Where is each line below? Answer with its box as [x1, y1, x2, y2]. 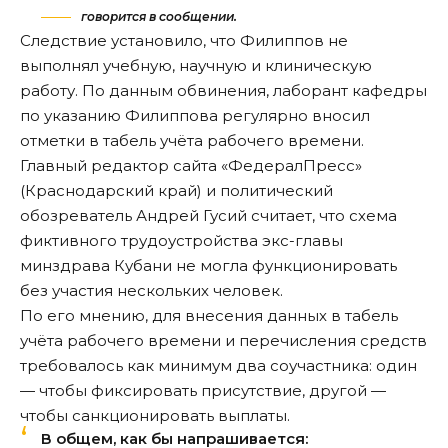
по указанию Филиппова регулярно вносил [20, 105, 370, 125]
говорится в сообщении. [78, 8, 237, 24]
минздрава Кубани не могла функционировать [20, 255, 397, 275]
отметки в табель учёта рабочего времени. [20, 130, 364, 150]
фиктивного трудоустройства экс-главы [20, 230, 343, 250]
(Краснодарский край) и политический [20, 180, 333, 200]
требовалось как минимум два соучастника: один [20, 355, 417, 375]
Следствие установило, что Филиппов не [20, 30, 348, 50]
